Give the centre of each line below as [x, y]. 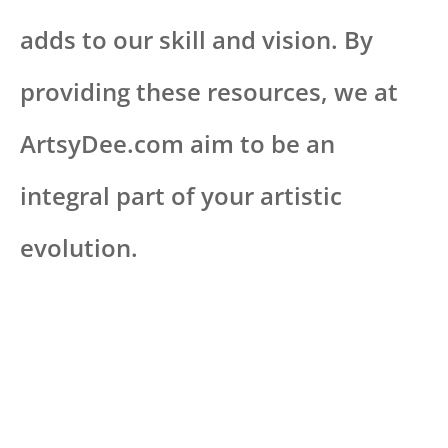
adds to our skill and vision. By [196, 40]
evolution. [79, 248]
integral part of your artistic [181, 196]
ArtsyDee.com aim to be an [177, 144]
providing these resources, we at [209, 92]
